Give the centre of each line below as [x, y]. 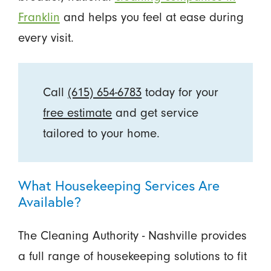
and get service [155, 113]
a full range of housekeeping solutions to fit [132, 256]
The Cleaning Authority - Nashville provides [132, 236]
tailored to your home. [102, 133]
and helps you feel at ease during [152, 17]
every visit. [46, 38]
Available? [49, 202]
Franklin [39, 17]
